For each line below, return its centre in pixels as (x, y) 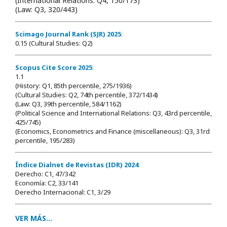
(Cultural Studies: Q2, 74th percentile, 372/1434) (87, 94)
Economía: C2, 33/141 (47, 183)
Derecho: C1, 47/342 (45, 174)
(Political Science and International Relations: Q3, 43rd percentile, (113, 113)
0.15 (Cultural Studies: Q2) (54, 43)
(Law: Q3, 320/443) (46, 9)
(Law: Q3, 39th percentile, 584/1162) (68, 104)
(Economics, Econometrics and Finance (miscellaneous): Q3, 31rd (112, 131)
